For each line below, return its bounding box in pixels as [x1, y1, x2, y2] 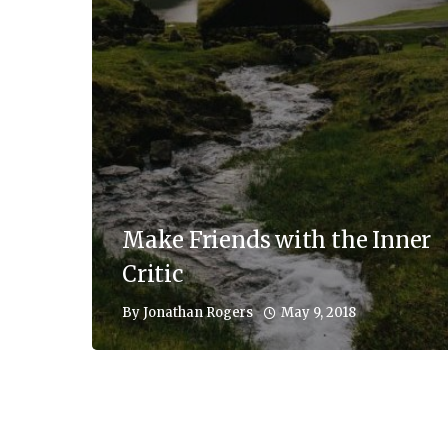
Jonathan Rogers [143, 304, 253, 322]
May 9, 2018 [281, 303, 356, 321]
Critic [122, 259, 184, 288]
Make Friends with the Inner [122, 225, 432, 254]
